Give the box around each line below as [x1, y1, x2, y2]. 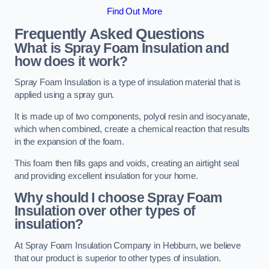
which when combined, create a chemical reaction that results [14, 124, 250, 134]
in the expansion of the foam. [14, 137, 124, 147]
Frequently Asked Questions [14, 25, 205, 42]
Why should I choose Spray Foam [14, 190, 222, 206]
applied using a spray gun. [14, 90, 115, 100]
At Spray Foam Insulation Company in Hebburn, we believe [14, 240, 241, 250]
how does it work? [14, 53, 128, 69]
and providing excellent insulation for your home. [14, 171, 198, 181]
